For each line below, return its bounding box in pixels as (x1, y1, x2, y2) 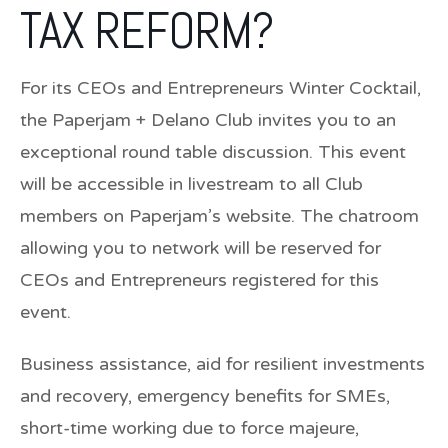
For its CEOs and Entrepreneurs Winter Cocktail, (20, 76, 421, 99)
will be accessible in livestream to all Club (20, 172, 363, 195)
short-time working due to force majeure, (20, 416, 359, 439)
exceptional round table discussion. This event (20, 140, 406, 163)
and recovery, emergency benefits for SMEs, (20, 384, 390, 407)
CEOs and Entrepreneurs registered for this (20, 268, 379, 291)
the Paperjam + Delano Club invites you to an (20, 108, 396, 131)
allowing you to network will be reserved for (20, 236, 381, 259)
